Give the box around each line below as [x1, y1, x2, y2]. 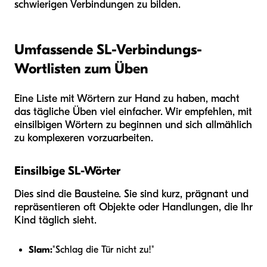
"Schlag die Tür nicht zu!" [52, 244, 154, 255]
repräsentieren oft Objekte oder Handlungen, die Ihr [14, 200, 253, 213]
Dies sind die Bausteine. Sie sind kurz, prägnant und [14, 187, 249, 200]
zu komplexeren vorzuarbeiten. [14, 131, 153, 144]
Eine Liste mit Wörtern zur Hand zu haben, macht [14, 92, 240, 105]
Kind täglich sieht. [14, 213, 97, 226]
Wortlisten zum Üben [14, 60, 148, 77]
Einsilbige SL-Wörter [14, 163, 120, 178]
